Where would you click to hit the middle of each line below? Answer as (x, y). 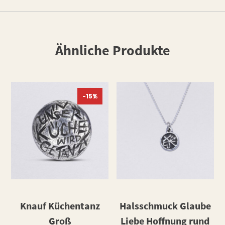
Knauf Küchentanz (60, 205)
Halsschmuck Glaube (165, 205)
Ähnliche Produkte (113, 50)
